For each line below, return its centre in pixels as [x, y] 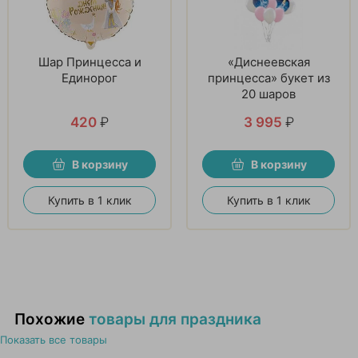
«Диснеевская [268, 62]
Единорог [89, 78]
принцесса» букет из [268, 78]
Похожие [52, 319]
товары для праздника [175, 319]
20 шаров [268, 93]
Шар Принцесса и [89, 62]
